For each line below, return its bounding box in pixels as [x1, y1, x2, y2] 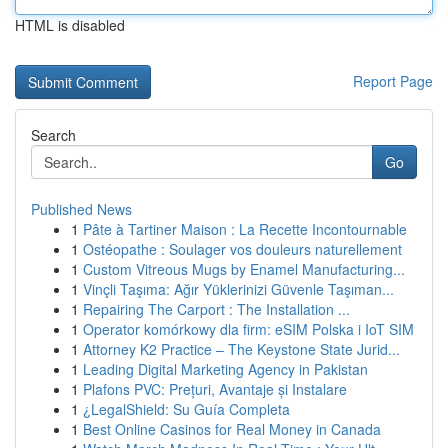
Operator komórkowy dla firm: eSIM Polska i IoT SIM [83, 319, 414, 339]
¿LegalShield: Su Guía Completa [83, 399, 290, 419]
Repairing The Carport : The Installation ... [83, 299, 350, 319]
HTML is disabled [15, 15, 125, 35]
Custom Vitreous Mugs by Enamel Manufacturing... [83, 259, 405, 279]
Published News [31, 199, 132, 219]
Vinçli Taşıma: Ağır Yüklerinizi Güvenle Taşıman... [83, 279, 394, 299]
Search [31, 125, 76, 145]
